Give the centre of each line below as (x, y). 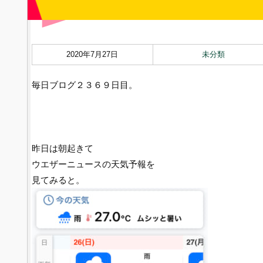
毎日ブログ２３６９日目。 (84, 85)
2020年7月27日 (92, 54)
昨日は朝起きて (62, 148)
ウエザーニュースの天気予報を (93, 164)
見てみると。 (58, 180)
